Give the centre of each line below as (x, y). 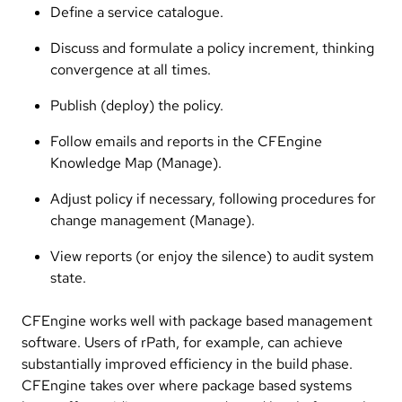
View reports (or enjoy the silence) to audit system (212, 256)
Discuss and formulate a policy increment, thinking (212, 48)
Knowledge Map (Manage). (136, 162)
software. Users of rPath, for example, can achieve (182, 342)
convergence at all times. (131, 69)
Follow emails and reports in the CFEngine (186, 141)
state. (68, 277)
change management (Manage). (153, 220)
